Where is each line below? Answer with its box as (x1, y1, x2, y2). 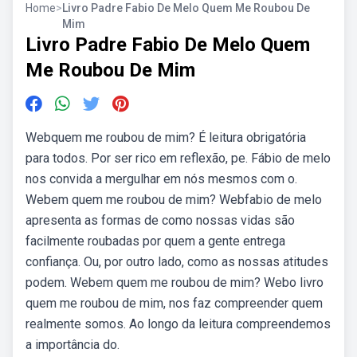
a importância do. (25, 337, 120, 352)
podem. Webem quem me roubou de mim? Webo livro (25, 275, 324, 290)
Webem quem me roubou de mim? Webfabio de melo (25, 192, 322, 207)
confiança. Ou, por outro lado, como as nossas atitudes (25, 254, 328, 269)
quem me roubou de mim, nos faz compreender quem (25, 296, 323, 311)
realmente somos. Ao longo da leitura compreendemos (25, 316, 331, 331)
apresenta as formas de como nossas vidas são (25, 213, 295, 228)
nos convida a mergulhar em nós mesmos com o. (25, 171, 297, 186)
